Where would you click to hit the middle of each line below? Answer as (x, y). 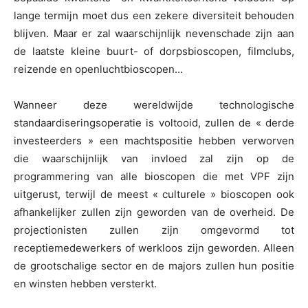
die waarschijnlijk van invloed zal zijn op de (154, 159)
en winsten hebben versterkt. (85, 284)
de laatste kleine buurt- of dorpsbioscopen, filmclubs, (154, 52)
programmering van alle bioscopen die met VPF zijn (154, 177)
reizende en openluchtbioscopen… (98, 69)
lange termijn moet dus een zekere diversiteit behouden (154, 16)
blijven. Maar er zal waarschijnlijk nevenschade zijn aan (154, 34)
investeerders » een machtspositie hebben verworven (154, 141)
